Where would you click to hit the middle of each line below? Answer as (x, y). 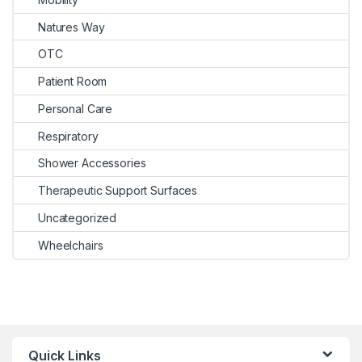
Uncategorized (78, 218)
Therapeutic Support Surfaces (118, 191)
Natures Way (72, 27)
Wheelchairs (71, 245)
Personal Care (76, 108)
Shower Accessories (92, 163)
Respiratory (68, 136)
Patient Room (73, 82)
